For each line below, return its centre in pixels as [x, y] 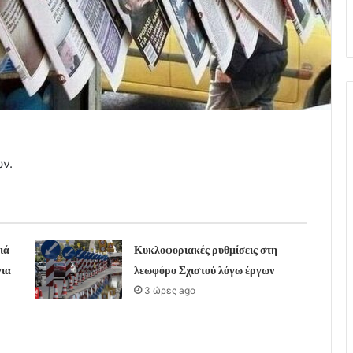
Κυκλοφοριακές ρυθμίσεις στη [205, 249]
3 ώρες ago [169, 290]
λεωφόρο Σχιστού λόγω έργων [204, 270]
